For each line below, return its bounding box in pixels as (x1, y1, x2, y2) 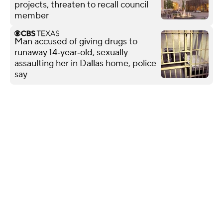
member (14, 9, 49, 21)
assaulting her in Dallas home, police (14, 57, 156, 69)
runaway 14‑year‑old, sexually (14, 46, 128, 58)
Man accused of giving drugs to (14, 35, 137, 47)
